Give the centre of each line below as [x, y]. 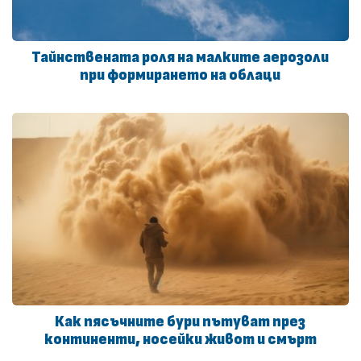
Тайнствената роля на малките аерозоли [180, 57]
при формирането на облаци [180, 75]
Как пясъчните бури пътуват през [180, 322]
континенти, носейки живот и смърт [180, 340]
